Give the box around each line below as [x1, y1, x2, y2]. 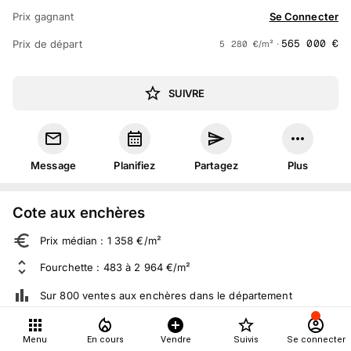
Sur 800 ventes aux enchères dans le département [40, 289, 292, 302]
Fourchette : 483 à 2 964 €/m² [40, 261, 191, 273]
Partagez [194, 159, 238, 172]
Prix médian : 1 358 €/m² [40, 234, 161, 247]
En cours [86, 335, 124, 345]
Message [31, 159, 76, 172]
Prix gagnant [13, 9, 74, 23]
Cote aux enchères [13, 204, 145, 221]
